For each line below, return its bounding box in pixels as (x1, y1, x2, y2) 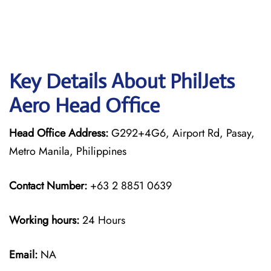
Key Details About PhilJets (9, 69, 235, 94)
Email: (9, 247, 38, 263)
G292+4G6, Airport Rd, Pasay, (108, 125, 255, 141)
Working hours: (9, 212, 79, 228)
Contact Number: (9, 178, 87, 194)
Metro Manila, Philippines (9, 143, 126, 159)
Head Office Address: (9, 125, 108, 141)
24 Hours (79, 212, 125, 228)
